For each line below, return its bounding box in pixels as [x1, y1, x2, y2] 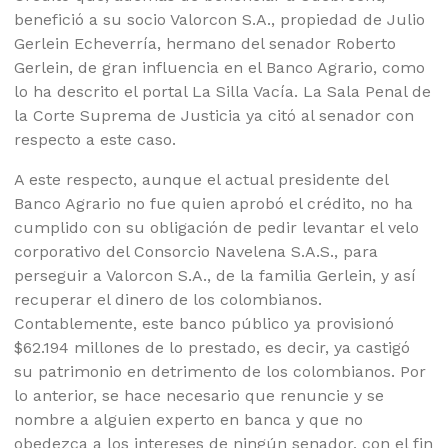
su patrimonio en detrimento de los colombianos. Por [14, 362, 427, 382]
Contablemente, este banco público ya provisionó [14, 314, 395, 334]
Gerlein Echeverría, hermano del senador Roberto [14, 34, 397, 54]
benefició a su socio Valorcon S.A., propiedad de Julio [14, 10, 426, 30]
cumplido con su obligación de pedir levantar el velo [14, 218, 420, 238]
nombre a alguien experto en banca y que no [14, 410, 364, 430]
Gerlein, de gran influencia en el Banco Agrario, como [14, 58, 426, 78]
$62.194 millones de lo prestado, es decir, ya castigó [14, 338, 411, 358]
